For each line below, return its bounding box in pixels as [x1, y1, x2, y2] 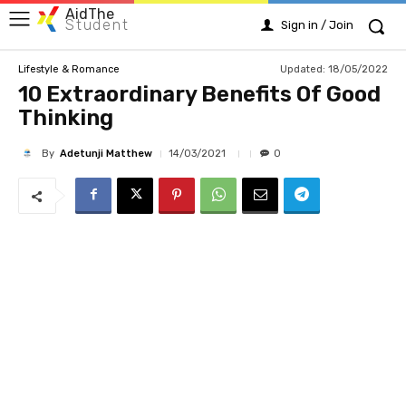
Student [65, 15, 130, 34]
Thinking [18, 105, 113, 130]
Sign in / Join [281, 18, 353, 32]
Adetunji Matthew [60, 147, 152, 159]
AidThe [65, 5, 114, 23]
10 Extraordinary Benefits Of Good [18, 82, 381, 107]
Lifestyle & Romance [18, 63, 120, 75]
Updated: [280, 63, 325, 75]
